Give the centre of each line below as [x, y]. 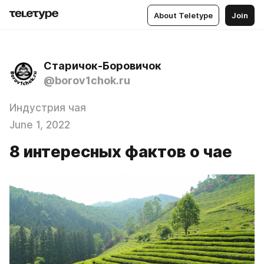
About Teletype [183, 15]
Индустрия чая [48, 108]
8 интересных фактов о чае [121, 152]
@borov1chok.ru [87, 80]
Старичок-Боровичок [103, 66]
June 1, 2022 [40, 125]
